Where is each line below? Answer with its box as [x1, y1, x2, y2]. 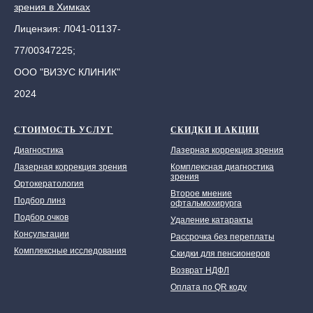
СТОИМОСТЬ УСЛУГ [14, 125, 113, 136]
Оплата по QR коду [170, 282, 247, 293]
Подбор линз [14, 196, 66, 206]
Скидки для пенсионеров [170, 249, 270, 259]
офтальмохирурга [170, 198, 242, 209]
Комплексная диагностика [170, 162, 274, 173]
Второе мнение [170, 189, 232, 199]
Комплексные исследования [14, 246, 126, 256]
